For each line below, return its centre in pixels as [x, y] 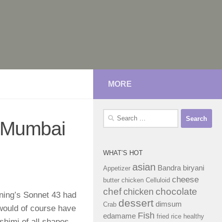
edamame [119, 216]
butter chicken [123, 180]
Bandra [169, 168]
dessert [136, 203]
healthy [194, 216]
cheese [185, 179]
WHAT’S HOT [123, 153]
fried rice [169, 216]
